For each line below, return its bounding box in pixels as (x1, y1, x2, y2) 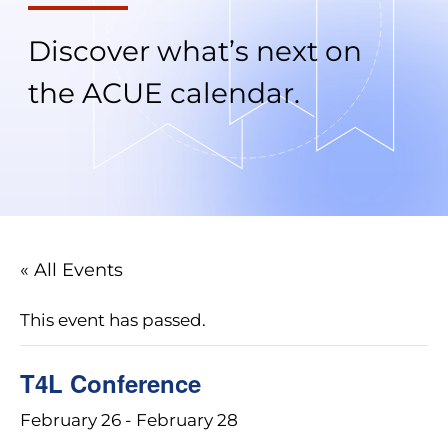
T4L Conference (20, 366, 201, 401)
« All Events (20, 259, 123, 282)
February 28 (136, 410, 238, 431)
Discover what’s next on (28, 34, 362, 69)
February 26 (20, 410, 121, 431)
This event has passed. (20, 310, 206, 331)
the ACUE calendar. (28, 76, 307, 111)
